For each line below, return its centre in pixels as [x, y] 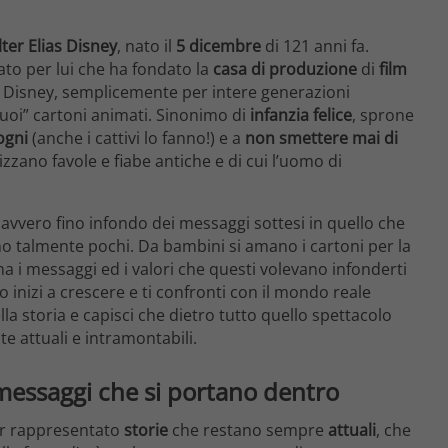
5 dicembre [218, 46]
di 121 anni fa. [315, 46]
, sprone [383, 115]
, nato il [146, 46]
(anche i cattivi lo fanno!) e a [136, 138]
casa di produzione [285, 69]
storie [146, 429]
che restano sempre [248, 429]
